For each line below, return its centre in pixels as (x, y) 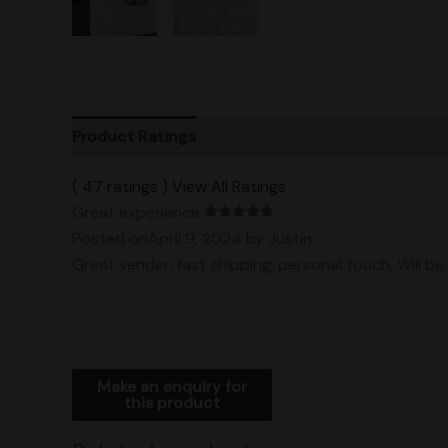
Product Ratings (134, 137)
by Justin (277, 239)
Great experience (138, 213)
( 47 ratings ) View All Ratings (179, 187)
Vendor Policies (274, 137)
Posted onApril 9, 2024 (157, 239)
